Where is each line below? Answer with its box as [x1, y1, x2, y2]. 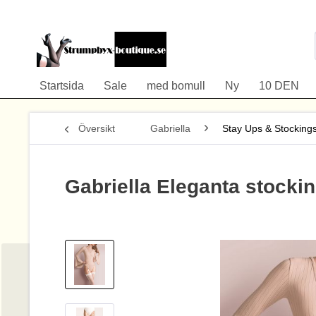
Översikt [78, 123, 115, 134]
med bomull [147, 80, 205, 92]
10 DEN [259, 80, 299, 92]
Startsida [39, 80, 84, 92]
